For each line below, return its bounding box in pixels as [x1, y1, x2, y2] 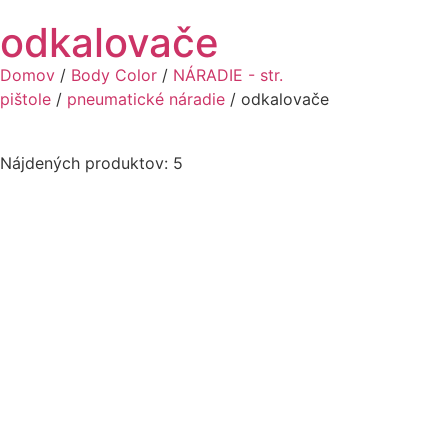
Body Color [71, 65, 157, 85]
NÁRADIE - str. [173, 65, 283, 85]
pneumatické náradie [67, 89, 225, 109]
